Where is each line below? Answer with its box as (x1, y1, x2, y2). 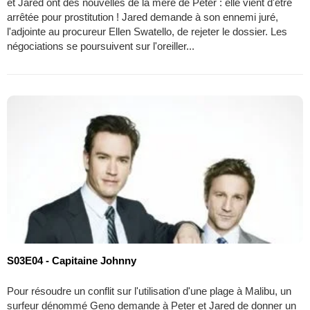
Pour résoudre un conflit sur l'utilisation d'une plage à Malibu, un (7, 284, 291, 297)
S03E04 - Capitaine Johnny (7, 254, 136, 266)
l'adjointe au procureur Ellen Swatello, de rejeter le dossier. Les (7, 25, 287, 37)
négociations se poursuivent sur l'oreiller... (7, 39, 194, 52)
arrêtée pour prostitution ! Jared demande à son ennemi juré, (7, 10, 278, 23)
